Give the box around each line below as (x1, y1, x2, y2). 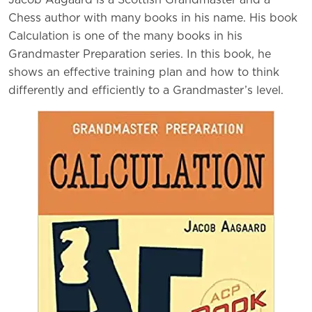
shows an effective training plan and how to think (8, 67, 279, 79)
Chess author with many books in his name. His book (8, 13, 297, 24)
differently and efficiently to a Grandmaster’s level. (8, 85, 283, 97)
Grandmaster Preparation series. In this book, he (8, 49, 271, 61)
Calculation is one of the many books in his (8, 31, 242, 42)
